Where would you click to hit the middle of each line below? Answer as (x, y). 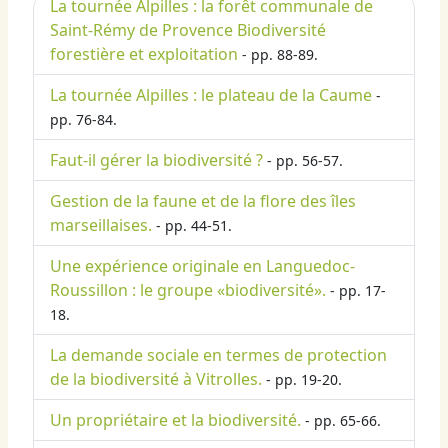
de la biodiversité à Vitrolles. (156, 379)
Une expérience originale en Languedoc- (202, 266)
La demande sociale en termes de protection (218, 355)
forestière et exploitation (144, 54)
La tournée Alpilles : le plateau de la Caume (211, 95)
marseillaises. (101, 225)
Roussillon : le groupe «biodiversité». (188, 290)
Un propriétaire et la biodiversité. (175, 420)
